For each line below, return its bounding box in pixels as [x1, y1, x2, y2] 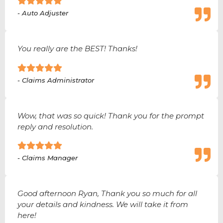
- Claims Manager [17, 153, 78, 162]
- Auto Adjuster [17, 9, 68, 17]
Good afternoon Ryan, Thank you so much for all [17, 188, 197, 198]
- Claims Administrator [17, 76, 94, 84]
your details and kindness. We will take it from [17, 199, 188, 209]
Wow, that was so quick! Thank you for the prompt [17, 111, 204, 120]
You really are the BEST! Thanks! [17, 44, 137, 54]
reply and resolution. [17, 121, 93, 131]
